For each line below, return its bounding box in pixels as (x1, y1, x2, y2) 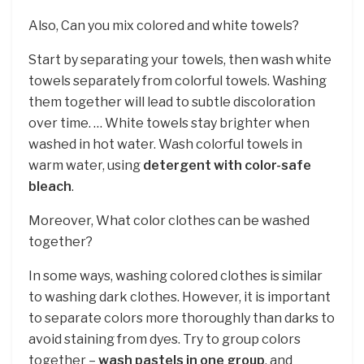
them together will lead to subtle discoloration (28, 94, 315, 110)
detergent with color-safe (143, 158, 311, 174)
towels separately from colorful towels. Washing (28, 73, 327, 89)
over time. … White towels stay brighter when (28, 115, 310, 132)
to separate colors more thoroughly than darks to (28, 310, 335, 327)
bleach (28, 179, 71, 195)
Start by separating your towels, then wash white (28, 52, 331, 68)
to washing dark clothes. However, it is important (28, 289, 331, 305)
